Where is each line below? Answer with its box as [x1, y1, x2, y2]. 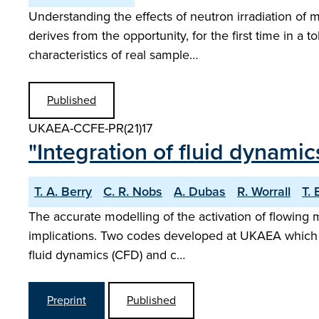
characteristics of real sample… [28, 46, 198, 64]
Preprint [47, 292, 86, 308]
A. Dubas [174, 182, 226, 201]
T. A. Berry [34, 182, 92, 201]
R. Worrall [237, 182, 291, 201]
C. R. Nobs [103, 182, 162, 201]
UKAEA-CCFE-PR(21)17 [28, 119, 152, 137]
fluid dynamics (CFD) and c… [28, 246, 185, 264]
